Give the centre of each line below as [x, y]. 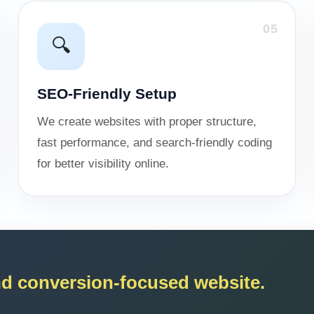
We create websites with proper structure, [147, 122]
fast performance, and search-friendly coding [155, 143]
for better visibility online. [103, 164]
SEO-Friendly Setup [107, 94]
